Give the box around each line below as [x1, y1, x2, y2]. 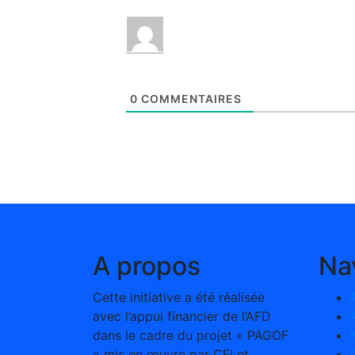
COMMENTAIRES [138, 91, 242, 105]
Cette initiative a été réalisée [93, 288, 265, 305]
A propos [93, 250, 200, 281]
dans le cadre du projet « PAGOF [93, 326, 288, 343]
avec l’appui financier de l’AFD [93, 307, 271, 324]
